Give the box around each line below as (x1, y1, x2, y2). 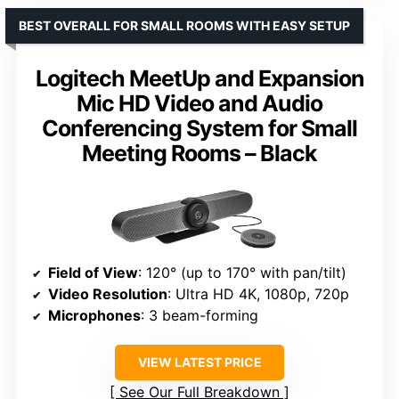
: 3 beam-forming (141, 306, 258, 325)
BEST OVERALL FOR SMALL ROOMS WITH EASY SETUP (19, 17, 350, 33)
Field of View (48, 264, 138, 282)
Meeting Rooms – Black (82, 139, 317, 167)
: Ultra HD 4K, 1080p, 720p (167, 285, 349, 304)
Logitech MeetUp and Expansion (35, 64, 364, 92)
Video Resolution (48, 285, 167, 304)
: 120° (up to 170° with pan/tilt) (138, 264, 346, 282)
